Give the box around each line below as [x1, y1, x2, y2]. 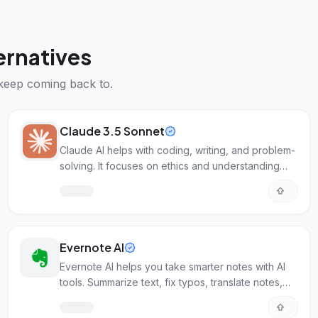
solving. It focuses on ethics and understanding [59, 160, 280, 172]
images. [59, 175, 95, 187]
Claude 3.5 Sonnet [59, 124, 165, 138]
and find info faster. [59, 292, 150, 304]
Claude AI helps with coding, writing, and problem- [59, 144, 295, 156]
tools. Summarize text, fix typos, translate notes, [59, 276, 283, 288]
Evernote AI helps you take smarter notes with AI [59, 261, 285, 273]
